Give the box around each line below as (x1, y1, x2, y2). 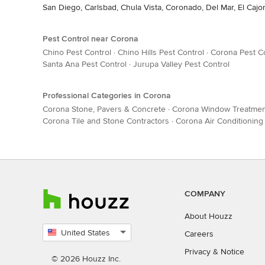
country (42, 253, 70, 263)
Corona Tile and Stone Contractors (43, 115, 169, 126)
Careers (185, 229, 214, 239)
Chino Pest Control (43, 47, 111, 57)
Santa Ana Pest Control (43, 59, 127, 69)
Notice (221, 247, 244, 257)
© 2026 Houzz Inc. (51, 254, 121, 264)
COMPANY (185, 189, 225, 199)
